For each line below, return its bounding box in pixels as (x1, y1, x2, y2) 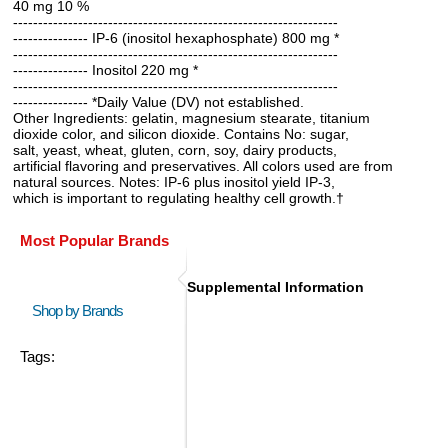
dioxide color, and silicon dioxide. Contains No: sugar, (13, 126, 349, 142)
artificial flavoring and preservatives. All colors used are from (13, 158, 393, 174)
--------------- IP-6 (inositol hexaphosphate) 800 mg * (13, 30, 339, 46)
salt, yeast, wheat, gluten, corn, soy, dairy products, (13, 142, 337, 158)
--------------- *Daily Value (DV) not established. (13, 94, 304, 110)
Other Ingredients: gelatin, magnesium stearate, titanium (13, 110, 370, 126)
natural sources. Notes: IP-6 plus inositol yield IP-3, (13, 174, 335, 190)
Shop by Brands (32, 302, 132, 319)
